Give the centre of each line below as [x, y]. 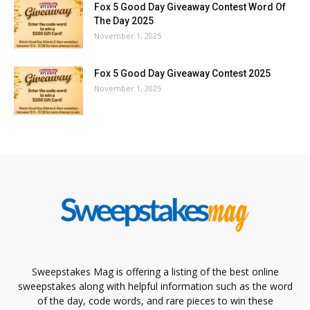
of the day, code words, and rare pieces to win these [155, 301]
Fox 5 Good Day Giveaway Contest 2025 [182, 74]
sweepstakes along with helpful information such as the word [155, 286]
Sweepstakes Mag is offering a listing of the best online [155, 272]
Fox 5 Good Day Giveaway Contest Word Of [190, 7]
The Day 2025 [124, 21]
